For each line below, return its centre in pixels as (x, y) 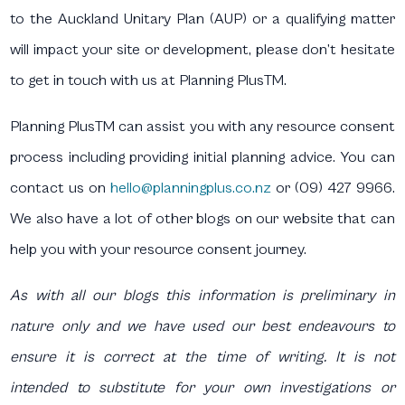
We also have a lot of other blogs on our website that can (202, 218)
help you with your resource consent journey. (159, 249)
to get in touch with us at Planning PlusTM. (149, 80)
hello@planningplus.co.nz (191, 188)
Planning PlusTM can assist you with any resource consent (202, 126)
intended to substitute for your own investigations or (202, 387)
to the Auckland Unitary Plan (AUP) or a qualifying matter (202, 19)
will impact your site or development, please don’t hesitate (202, 49)
